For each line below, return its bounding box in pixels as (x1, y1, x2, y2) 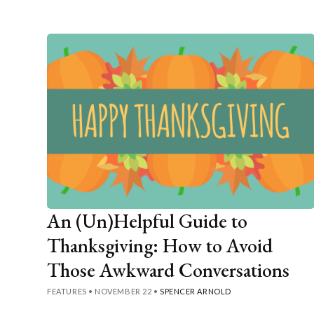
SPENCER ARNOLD (160, 286, 231, 296)
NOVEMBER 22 (95, 286, 152, 296)
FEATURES (47, 286, 87, 296)
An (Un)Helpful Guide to (47, 207, 248, 233)
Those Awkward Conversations (47, 257, 290, 282)
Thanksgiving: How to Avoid (47, 232, 273, 258)
